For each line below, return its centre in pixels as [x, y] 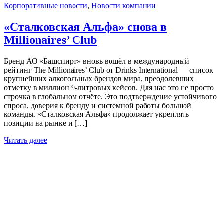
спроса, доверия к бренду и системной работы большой [98, 105]
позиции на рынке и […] [46, 123]
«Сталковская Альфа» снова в [85, 27]
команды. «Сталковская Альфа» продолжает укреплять [96, 114]
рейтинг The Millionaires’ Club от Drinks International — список [109, 70]
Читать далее [26, 140]
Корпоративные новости [46, 6]
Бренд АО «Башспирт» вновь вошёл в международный [97, 61]
